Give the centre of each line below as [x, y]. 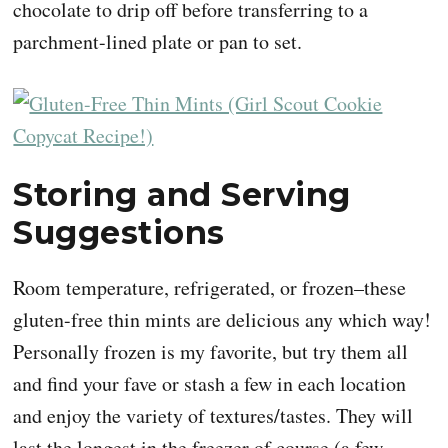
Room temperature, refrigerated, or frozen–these [210, 287]
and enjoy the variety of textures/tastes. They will [213, 415]
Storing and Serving [182, 194]
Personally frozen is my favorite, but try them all [211, 351]
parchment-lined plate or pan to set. [158, 41]
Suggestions [119, 232]
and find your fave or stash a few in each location [210, 383]
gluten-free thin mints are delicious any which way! [222, 319]
